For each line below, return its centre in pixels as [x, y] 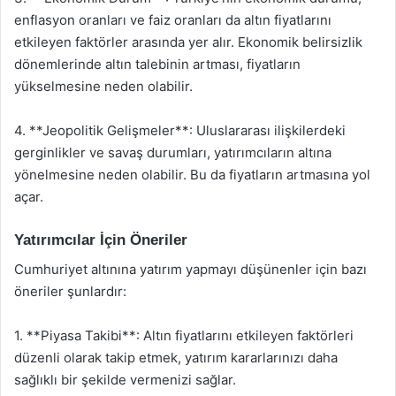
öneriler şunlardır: [70, 291]
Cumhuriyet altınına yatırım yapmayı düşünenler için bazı [190, 269]
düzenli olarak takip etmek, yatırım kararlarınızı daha [176, 357]
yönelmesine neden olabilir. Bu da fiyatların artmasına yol [192, 175]
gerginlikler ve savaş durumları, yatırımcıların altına [173, 152]
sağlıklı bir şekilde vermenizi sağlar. [125, 379]
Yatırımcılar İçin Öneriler [101, 240]
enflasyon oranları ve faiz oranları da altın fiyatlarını [173, 20]
